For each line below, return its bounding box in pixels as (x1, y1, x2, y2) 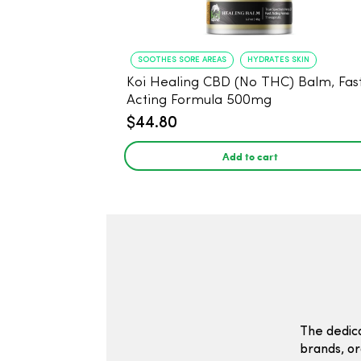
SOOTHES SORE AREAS (138, 56, 226, 64)
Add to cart (222, 148, 278, 164)
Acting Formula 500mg (127, 93, 272, 107)
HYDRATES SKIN (247, 56, 309, 64)
